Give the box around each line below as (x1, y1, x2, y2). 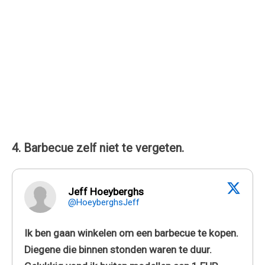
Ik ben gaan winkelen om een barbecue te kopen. (24, 227, 238, 239)
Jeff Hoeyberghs (68, 185, 144, 198)
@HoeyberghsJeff (68, 196, 140, 208)
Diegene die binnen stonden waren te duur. (24, 243, 212, 256)
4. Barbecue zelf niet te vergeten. (12, 140, 184, 155)
